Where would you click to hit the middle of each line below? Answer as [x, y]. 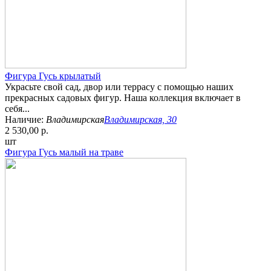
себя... [17, 109]
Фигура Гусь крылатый [53, 76]
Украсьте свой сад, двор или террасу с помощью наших [119, 87]
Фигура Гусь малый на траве [64, 152]
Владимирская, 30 [140, 120]
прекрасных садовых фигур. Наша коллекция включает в [123, 98]
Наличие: [25, 120]
